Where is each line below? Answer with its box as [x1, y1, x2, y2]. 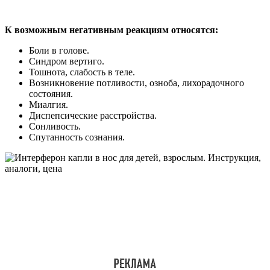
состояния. [29, 89, 73, 99]
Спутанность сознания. [29, 132, 125, 143]
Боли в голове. [29, 45, 89, 56]
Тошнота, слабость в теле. [29, 67, 135, 78]
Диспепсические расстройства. [29, 110, 157, 121]
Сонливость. [29, 121, 81, 132]
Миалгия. [29, 99, 68, 110]
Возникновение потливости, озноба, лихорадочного [29, 78, 244, 89]
